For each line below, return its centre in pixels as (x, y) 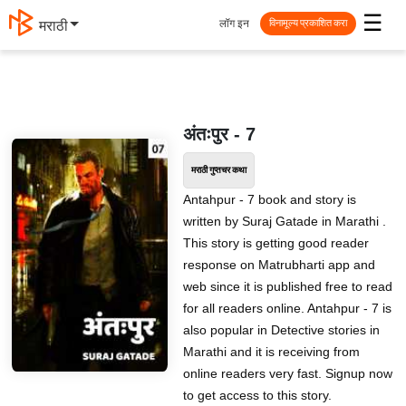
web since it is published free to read (287, 286)
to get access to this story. (257, 395)
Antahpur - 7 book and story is (269, 199)
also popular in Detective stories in (281, 330)
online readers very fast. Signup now (287, 373)
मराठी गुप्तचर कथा (218, 170)
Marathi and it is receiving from (271, 352)
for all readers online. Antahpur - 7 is (287, 308)
